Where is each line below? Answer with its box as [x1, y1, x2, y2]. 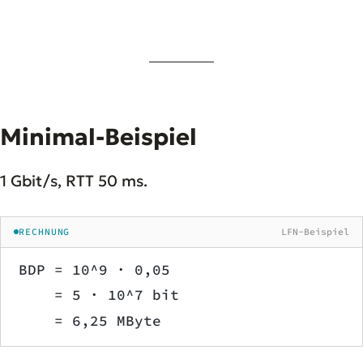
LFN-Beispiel [281, 225, 349, 237]
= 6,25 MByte [19, 311, 161, 330]
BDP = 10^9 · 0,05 [19, 260, 170, 279]
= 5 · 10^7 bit [19, 286, 179, 305]
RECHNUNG [19, 225, 70, 237]
